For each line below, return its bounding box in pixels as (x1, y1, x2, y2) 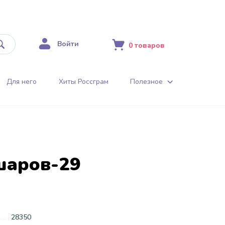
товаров (134, 41, 165, 51)
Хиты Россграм (58, 76, 108, 86)
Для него (7, 76, 37, 86)
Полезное (130, 76, 163, 86)
